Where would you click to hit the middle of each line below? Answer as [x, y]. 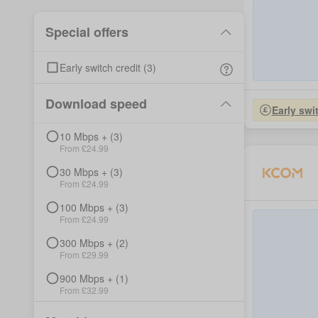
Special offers [87, 32]
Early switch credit [100, 67]
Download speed [96, 103]
